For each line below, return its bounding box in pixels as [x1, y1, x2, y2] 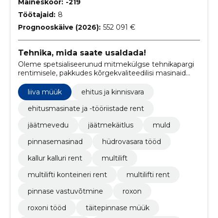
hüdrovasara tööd [102, 137, 161, 146]
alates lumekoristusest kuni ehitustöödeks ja [18, 77, 168, 87]
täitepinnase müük [85, 203, 149, 213]
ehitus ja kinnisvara [81, 88, 144, 97]
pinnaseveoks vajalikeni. [18, 86, 98, 95]
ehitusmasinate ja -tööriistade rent [27, 104, 144, 113]
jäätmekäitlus [88, 121, 133, 130]
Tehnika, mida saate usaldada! [18, 48, 146, 57]
